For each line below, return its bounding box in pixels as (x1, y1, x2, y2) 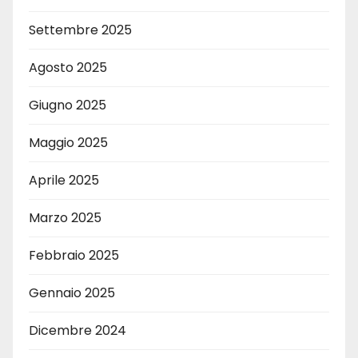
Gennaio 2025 (29, 283, 115, 302)
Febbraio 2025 (29, 245, 119, 265)
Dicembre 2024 (29, 320, 126, 340)
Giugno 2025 (29, 95, 106, 114)
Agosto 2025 (29, 58, 107, 77)
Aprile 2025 (29, 170, 99, 189)
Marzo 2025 (29, 208, 101, 227)
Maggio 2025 (29, 133, 108, 152)
